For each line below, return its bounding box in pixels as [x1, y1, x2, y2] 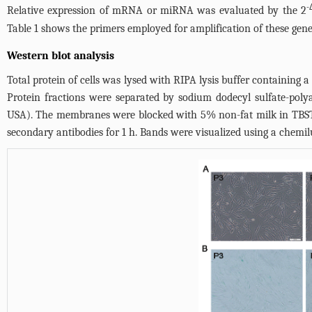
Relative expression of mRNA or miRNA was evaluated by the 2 [7, 4, 306, 17]
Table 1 [7, 22, 38, 35]
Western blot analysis [7, 49, 114, 62]
